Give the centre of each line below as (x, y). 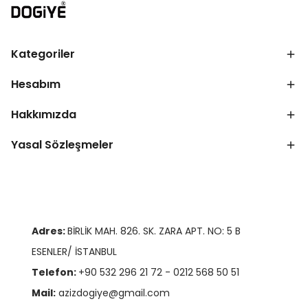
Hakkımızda (44, 114)
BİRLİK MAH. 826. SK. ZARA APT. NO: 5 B (154, 231)
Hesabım (36, 84)
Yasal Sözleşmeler (62, 145)
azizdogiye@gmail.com (114, 293)
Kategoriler (43, 54)
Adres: (49, 231)
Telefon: (55, 272)
